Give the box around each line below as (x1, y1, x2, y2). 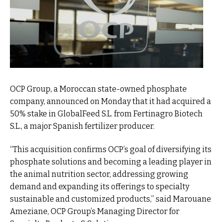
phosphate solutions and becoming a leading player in (10, 157, 212, 166)
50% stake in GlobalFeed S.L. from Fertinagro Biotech (10, 109, 203, 118)
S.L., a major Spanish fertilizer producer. (10, 121, 155, 131)
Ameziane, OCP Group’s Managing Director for (10, 207, 179, 216)
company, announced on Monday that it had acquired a (10, 96, 211, 106)
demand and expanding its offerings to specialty (10, 182, 189, 191)
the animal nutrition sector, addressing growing (10, 169, 188, 179)
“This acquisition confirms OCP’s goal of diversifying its (10, 145, 212, 154)
